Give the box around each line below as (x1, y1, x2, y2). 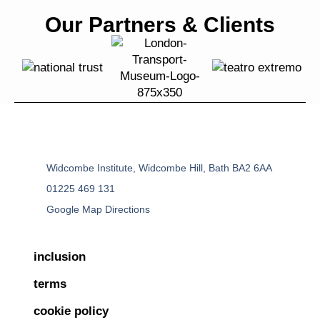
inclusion (33, 249, 86, 264)
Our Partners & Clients (45, 12, 275, 36)
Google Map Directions (46, 203, 151, 215)
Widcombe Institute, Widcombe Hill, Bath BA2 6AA (46, 161, 273, 174)
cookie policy (33, 304, 109, 318)
